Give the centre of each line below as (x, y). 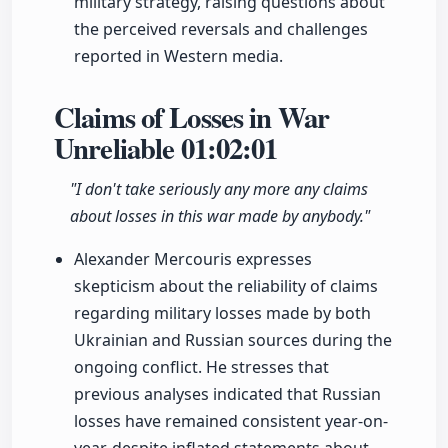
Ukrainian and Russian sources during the (233, 340)
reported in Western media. (178, 56)
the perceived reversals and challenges (221, 29)
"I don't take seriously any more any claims (219, 189)
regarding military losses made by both (222, 313)
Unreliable (117, 148)
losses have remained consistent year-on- (231, 421)
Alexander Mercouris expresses (193, 259)
